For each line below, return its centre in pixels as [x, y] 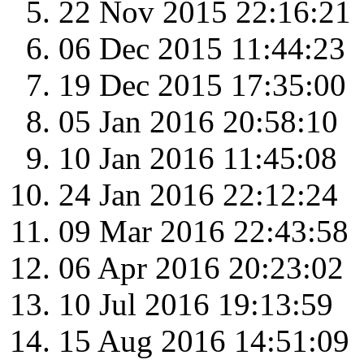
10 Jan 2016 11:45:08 [198, 158]
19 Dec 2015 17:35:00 [202, 85]
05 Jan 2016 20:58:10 [198, 122]
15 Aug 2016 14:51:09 [204, 341]
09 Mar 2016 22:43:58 [204, 232]
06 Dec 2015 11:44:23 [202, 49]
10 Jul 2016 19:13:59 [196, 305]
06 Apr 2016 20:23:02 [201, 268]
